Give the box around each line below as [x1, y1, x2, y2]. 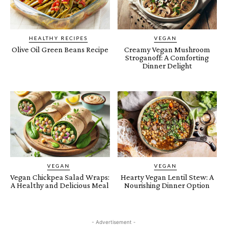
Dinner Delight [142, 61, 192, 70]
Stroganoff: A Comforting [125, 53, 209, 62]
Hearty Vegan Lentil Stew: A [120, 172, 214, 181]
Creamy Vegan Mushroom [124, 45, 210, 54]
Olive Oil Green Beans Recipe [11, 45, 108, 54]
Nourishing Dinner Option [124, 180, 210, 190]
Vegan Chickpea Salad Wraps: [10, 172, 110, 181]
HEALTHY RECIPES [29, 34, 88, 41]
